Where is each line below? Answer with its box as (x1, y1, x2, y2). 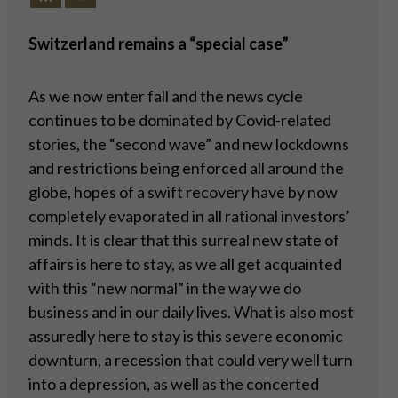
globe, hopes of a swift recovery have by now (28, 182, 338, 203)
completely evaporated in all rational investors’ (28, 206, 350, 227)
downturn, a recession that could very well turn (28, 350, 353, 370)
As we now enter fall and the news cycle (28, 86, 303, 107)
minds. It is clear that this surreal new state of (28, 230, 339, 251)
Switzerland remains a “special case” (28, 34, 289, 54)
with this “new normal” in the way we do (28, 278, 301, 298)
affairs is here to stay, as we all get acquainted (28, 254, 342, 275)
